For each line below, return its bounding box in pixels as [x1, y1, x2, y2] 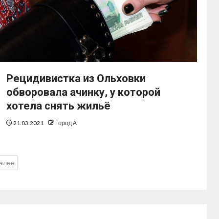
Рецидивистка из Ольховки [6, 72, 146, 85]
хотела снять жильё [6, 100, 111, 112]
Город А [55, 119, 77, 127]
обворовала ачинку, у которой [6, 86, 161, 99]
